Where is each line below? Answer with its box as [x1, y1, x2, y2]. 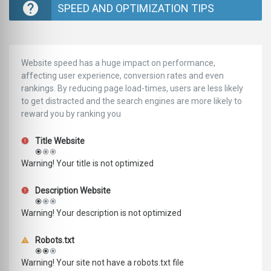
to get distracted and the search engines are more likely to [21, 96, 242, 106]
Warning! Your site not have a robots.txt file [21, 258, 184, 268]
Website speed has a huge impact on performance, [21, 58, 215, 68]
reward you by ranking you [21, 109, 121, 119]
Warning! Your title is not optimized [21, 158, 154, 169]
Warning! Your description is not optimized [21, 208, 181, 218]
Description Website [33, 186, 111, 196]
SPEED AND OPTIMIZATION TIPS [57, 2, 214, 15]
